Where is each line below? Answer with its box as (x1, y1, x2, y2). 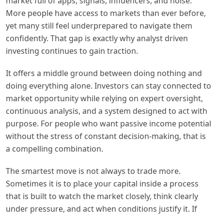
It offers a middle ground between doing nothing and (6, 67, 202, 78)
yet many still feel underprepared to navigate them (6, 20, 192, 31)
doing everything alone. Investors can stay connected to (6, 80, 211, 91)
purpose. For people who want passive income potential (6, 118, 211, 129)
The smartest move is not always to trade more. (6, 165, 181, 176)
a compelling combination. (6, 143, 103, 154)
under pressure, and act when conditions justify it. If (6, 203, 197, 214)
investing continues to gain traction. (6, 45, 138, 56)
